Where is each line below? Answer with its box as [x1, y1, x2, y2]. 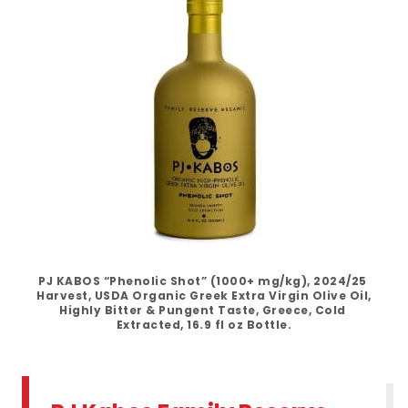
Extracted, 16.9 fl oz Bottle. [116, 316, 292, 332]
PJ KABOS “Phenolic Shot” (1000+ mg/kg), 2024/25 [38, 272, 367, 289]
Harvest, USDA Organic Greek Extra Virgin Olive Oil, [36, 287, 372, 303]
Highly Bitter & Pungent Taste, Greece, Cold [59, 301, 346, 318]
